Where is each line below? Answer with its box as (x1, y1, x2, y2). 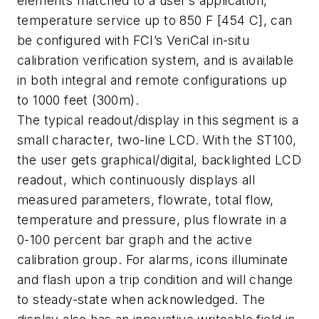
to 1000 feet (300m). (17, 92, 139, 108)
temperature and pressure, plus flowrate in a (17, 211, 287, 227)
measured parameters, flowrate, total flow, (17, 192, 274, 207)
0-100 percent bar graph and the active (17, 231, 253, 247)
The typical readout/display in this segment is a (17, 112, 299, 127)
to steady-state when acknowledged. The (17, 291, 266, 307)
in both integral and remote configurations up (17, 72, 287, 88)
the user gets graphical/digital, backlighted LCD (17, 152, 302, 167)
